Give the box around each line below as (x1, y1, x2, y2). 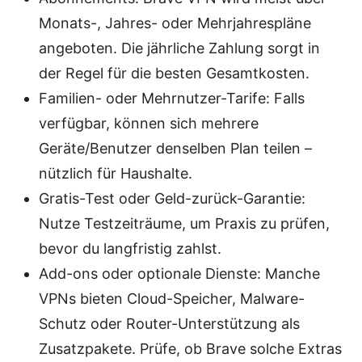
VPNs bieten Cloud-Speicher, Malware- (39, 290, 305, 308)
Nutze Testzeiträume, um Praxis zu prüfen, (39, 215, 330, 233)
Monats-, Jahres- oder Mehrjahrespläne (39, 15, 311, 32)
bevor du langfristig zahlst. (39, 240, 221, 258)
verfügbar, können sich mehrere (39, 115, 259, 133)
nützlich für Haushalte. (39, 165, 192, 183)
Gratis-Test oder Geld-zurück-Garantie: (39, 190, 305, 208)
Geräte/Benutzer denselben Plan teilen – (39, 140, 312, 158)
